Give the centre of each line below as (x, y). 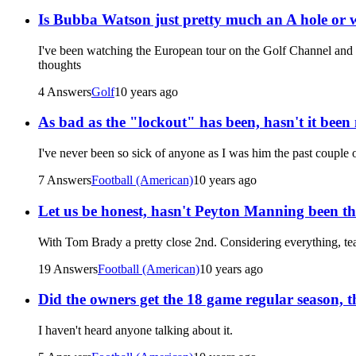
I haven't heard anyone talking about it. (135, 330)
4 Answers (65, 91)
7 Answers (65, 180)
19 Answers (68, 269)
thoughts (60, 64)
